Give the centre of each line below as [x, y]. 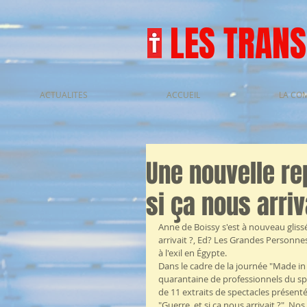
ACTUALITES [63, 95]
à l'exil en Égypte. [193, 253]
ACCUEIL [183, 95]
